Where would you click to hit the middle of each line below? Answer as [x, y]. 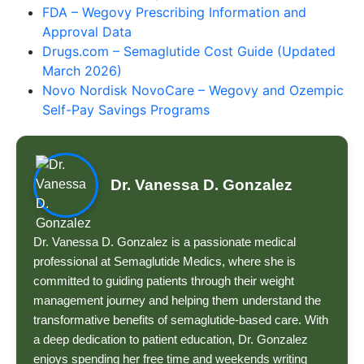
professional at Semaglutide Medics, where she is [165, 262]
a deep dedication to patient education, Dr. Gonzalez [171, 340]
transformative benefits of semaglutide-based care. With [181, 320]
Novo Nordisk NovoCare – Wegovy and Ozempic [193, 91]
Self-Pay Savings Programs [126, 110]
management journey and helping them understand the [177, 301]
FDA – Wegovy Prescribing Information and [174, 13]
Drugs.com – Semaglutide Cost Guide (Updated [189, 52]
